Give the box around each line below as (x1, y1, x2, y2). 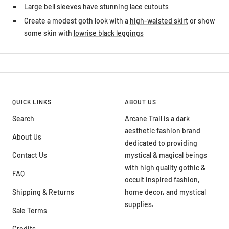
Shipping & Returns (12, 187, 74, 196)
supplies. (125, 199, 154, 209)
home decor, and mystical (125, 187, 206, 196)
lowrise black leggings (73, 28, 144, 37)
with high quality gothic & (125, 163, 205, 172)
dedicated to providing (125, 138, 197, 147)
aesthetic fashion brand (125, 126, 200, 135)
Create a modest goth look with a (24, 16, 130, 25)
